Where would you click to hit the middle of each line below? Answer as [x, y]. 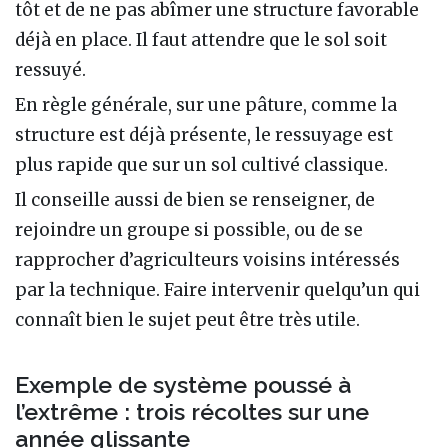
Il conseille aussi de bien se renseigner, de [195, 200]
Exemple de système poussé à [183, 385]
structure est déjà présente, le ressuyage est [204, 135]
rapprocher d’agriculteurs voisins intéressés [207, 260]
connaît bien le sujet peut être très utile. [187, 320]
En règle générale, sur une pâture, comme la [206, 105]
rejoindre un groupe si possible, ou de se [189, 230]
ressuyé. [50, 70]
